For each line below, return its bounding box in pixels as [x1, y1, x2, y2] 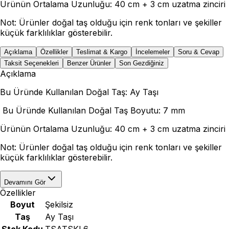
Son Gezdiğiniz [119, 59, 164, 67]
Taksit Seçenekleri [4, 59, 59, 67]
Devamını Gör [4, 178, 45, 187]
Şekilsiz [45, 199, 73, 210]
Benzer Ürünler [67, 59, 111, 67]
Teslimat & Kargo [76, 48, 127, 56]
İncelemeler [135, 48, 170, 56]
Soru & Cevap [178, 48, 219, 56]
